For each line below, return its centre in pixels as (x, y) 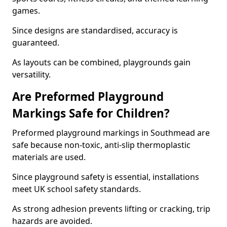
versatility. (31, 74)
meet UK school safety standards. (77, 189)
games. (26, 11)
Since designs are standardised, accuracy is (95, 30)
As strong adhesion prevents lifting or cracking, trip (111, 209)
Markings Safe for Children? (91, 113)
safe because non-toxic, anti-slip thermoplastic (101, 145)
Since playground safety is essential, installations (106, 177)
